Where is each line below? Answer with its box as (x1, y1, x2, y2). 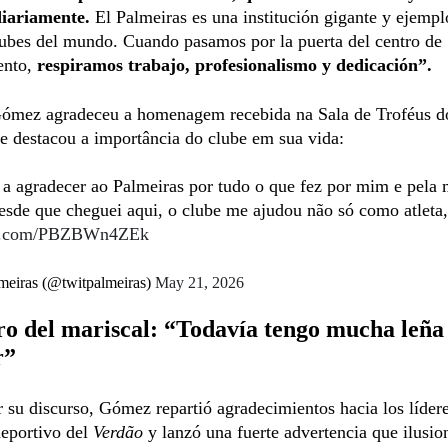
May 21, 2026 (155, 273, 244, 291)
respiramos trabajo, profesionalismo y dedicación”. (37, 54, 432, 75)
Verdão (93, 421, 143, 442)
